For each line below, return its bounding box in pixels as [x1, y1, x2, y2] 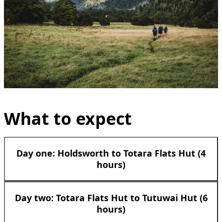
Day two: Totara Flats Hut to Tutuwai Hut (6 [14, 191, 208, 204]
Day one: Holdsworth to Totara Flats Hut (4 [16, 147, 206, 159]
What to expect [4, 107, 132, 130]
